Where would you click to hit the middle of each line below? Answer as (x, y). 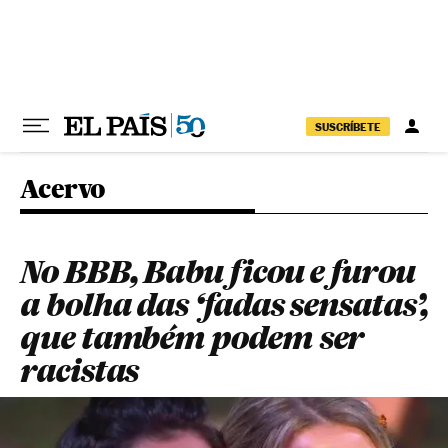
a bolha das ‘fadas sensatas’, (224, 304)
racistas (79, 370)
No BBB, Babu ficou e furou (217, 271)
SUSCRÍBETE (348, 126)
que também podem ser (192, 337)
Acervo (63, 188)
